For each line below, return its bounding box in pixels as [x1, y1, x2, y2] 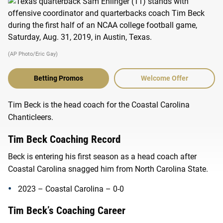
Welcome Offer [141, 74, 188, 82]
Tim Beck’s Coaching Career [8, 205, 125, 217]
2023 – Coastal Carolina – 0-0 [18, 184, 124, 194]
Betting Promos [34, 74, 83, 82]
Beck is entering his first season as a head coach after [8, 152, 197, 162]
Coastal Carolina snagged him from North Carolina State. [8, 164, 208, 174]
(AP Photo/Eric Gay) [8, 50, 58, 57]
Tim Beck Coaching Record [8, 133, 120, 145]
